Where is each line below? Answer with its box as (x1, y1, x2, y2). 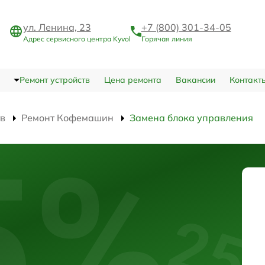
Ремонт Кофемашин (21, 112, 114, 124)
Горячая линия (141, 34, 192, 43)
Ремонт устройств (19, 75, 90, 86)
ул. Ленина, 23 (22, 21, 91, 33)
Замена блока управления (130, 112, 253, 124)
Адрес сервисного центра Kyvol (22, 34, 131, 43)
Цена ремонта (104, 75, 161, 86)
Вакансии (175, 75, 215, 86)
